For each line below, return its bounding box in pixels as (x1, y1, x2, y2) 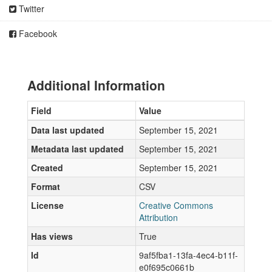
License (31, 199, 64, 211)
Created (31, 161, 63, 174)
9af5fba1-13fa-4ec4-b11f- (139, 249, 238, 261)
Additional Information (27, 76, 165, 94)
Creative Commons (139, 199, 213, 211)
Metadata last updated (31, 143, 124, 155)
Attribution (139, 211, 178, 223)
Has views (31, 230, 73, 242)
